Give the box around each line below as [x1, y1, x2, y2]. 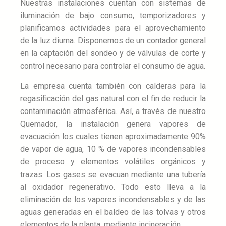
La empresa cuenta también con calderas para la [20, 81, 206, 91]
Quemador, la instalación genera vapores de [20, 119, 206, 129]
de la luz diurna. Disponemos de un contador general [20, 36, 206, 46]
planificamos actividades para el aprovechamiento [20, 23, 206, 33]
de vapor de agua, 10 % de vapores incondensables [20, 144, 206, 154]
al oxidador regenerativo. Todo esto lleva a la [20, 182, 206, 192]
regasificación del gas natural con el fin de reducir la [20, 93, 206, 103]
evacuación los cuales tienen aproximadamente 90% [20, 131, 206, 141]
